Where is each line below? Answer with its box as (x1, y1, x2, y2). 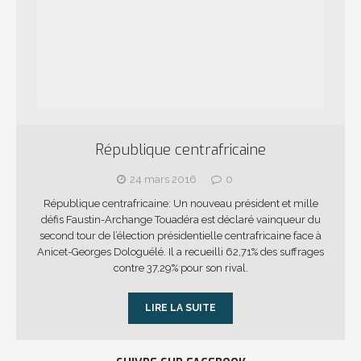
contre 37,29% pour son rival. (113, 262, 248, 274)
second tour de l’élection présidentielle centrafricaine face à (39, 230, 322, 242)
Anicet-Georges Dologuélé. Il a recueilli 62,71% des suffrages (37, 246, 324, 258)
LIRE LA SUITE (145, 302, 216, 313)
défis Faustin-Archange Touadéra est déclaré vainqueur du (40, 214, 321, 226)
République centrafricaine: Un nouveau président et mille (43, 197, 318, 210)
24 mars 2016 (129, 173, 197, 185)
